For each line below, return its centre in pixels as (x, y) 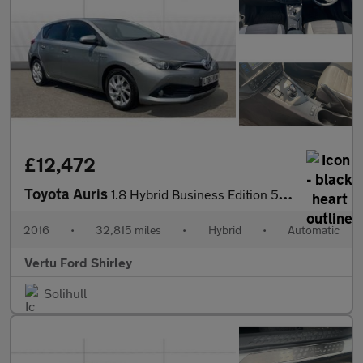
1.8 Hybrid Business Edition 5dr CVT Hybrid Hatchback (195, 194)
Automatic (313, 230)
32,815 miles (129, 230)
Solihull (65, 293)
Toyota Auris (68, 194)
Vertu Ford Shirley (78, 263)
